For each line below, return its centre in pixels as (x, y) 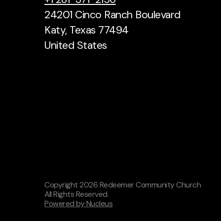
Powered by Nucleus (79, 203)
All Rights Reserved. (77, 194)
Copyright (62, 184)
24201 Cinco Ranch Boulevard (112, 15)
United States (76, 46)
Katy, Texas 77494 (87, 30)
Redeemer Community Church (150, 184)
